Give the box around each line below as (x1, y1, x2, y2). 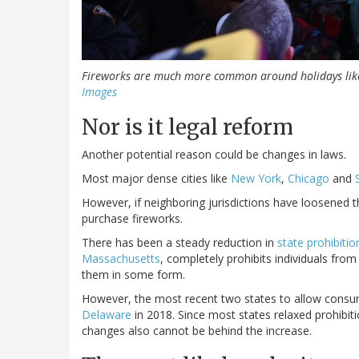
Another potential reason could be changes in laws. (82, 147, 346, 163)
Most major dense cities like (82, 171, 231, 187)
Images (82, 84, 117, 100)
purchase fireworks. (82, 211, 183, 227)
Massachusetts (82, 251, 160, 267)
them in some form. (82, 267, 185, 283)
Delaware (82, 307, 131, 323)
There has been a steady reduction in (82, 235, 277, 251)
